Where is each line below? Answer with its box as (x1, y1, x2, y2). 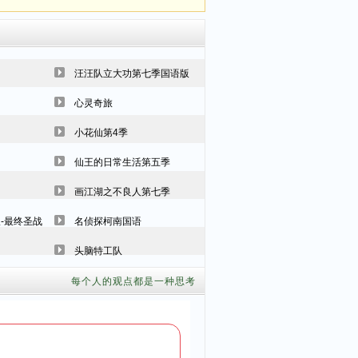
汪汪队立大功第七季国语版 (74, 68, 189, 79)
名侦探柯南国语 (74, 216, 141, 227)
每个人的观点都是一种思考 (71, 276, 196, 287)
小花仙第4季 (74, 127, 128, 138)
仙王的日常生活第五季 (74, 157, 170, 168)
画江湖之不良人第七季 (74, 186, 170, 197)
